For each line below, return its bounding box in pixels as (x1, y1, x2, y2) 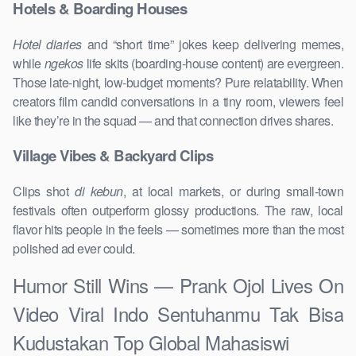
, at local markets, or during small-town (122, 182, 344, 201)
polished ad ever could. (13, 239, 135, 258)
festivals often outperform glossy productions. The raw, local (13, 201, 343, 220)
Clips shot (13, 182, 75, 201)
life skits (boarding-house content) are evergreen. (83, 53, 343, 72)
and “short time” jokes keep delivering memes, (81, 34, 343, 53)
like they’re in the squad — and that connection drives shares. (13, 110, 333, 130)
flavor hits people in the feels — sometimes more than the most (13, 220, 343, 239)
